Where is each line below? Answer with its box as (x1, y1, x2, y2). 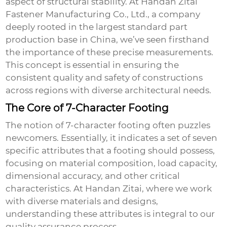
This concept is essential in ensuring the (6, 60, 179, 70)
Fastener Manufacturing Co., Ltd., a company (6, 9, 201, 20)
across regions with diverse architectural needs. (6, 85, 212, 96)
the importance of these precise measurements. (6, 47, 214, 58)
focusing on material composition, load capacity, (6, 158, 218, 169)
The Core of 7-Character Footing (6, 102, 169, 115)
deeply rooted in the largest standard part (6, 22, 188, 32)
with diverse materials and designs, (6, 196, 159, 207)
